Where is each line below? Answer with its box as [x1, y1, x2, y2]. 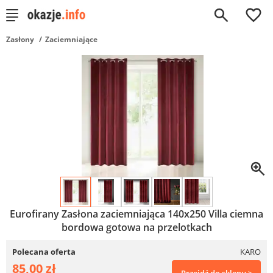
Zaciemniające [45, 34, 97, 44]
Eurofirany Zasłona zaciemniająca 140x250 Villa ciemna [10, 207, 263, 221]
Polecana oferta [12, 246, 76, 257]
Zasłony [6, 34, 34, 44]
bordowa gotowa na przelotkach [61, 221, 212, 234]
